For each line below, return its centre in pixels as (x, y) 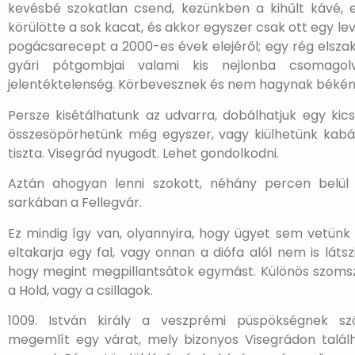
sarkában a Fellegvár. (75, 203)
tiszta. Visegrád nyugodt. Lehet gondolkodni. (143, 153)
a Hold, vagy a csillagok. (80, 290)
